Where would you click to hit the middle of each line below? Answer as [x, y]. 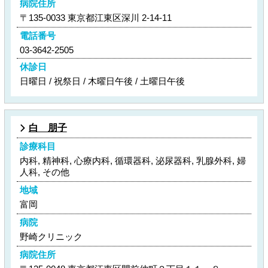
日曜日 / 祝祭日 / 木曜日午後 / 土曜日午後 [102, 81]
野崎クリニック [51, 237]
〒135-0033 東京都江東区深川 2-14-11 [95, 18]
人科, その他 [44, 172]
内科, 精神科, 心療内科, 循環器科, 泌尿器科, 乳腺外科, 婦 [133, 161]
